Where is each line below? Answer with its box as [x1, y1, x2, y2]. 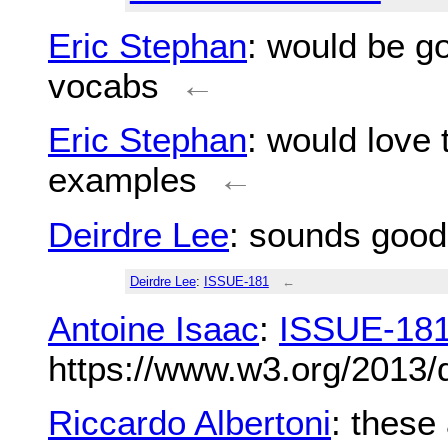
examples [48, 160, 197, 200]
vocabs [48, 66, 159, 106]
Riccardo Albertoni [48, 403, 331, 442]
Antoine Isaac [48, 308, 259, 348]
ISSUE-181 [203, 274, 269, 290]
